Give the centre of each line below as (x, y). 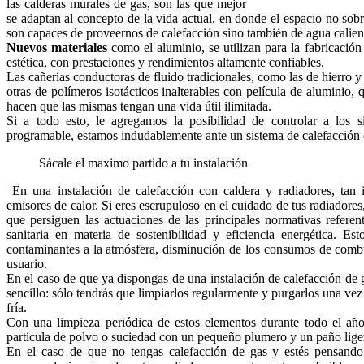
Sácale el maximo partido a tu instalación (143, 163)
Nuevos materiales (57, 48)
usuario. (27, 264)
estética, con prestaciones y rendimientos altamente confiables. (165, 63)
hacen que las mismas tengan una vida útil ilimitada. (139, 106)
